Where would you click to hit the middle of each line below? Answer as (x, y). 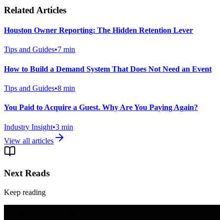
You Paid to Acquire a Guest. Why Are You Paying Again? (101, 108)
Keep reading (25, 192)
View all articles (29, 140)
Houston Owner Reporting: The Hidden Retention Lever (98, 30)
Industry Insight (28, 127)
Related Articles (35, 10)
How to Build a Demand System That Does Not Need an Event (108, 69)
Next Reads (27, 173)
